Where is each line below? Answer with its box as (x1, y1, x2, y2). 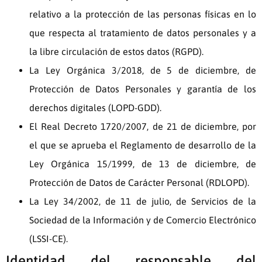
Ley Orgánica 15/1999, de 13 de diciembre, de (29, 158, 256, 170)
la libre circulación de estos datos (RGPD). (29, 46, 204, 57)
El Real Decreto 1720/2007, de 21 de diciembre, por (29, 121, 256, 132)
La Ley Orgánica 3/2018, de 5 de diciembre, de (29, 65, 256, 76)
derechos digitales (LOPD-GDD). (29, 102, 161, 113)
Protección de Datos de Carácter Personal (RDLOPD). (29, 177, 249, 188)
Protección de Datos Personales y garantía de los (29, 84, 256, 95)
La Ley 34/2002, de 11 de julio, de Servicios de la (29, 196, 256, 207)
